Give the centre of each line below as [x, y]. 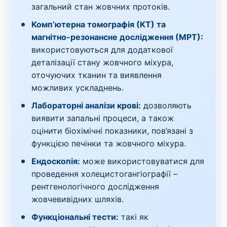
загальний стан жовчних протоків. [101, 7]
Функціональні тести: [75, 217]
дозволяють [166, 106]
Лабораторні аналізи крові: [86, 106]
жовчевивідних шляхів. [78, 199]
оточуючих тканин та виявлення [97, 75]
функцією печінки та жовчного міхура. [109, 144]
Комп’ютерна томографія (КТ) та [99, 25]
